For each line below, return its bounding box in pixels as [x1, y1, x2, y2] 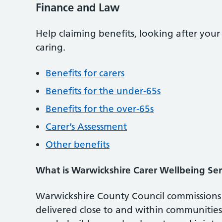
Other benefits [46, 138, 110, 150]
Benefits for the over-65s [46, 103, 154, 114]
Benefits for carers [46, 67, 124, 79]
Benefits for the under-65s [46, 85, 161, 97]
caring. [36, 41, 65, 53]
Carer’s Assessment [46, 120, 127, 132]
